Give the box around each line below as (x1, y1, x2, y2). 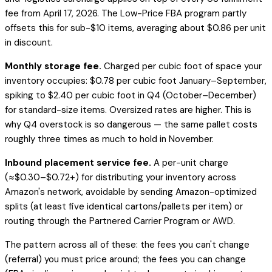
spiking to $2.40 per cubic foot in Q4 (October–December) (5, 89, 256, 102)
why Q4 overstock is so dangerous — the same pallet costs (5, 118, 257, 131)
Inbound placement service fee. (5, 157, 151, 169)
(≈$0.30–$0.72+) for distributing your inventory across (5, 171, 236, 184)
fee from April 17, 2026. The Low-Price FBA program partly (5, 7, 246, 20)
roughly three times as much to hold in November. (5, 133, 214, 146)
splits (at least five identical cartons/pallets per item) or (5, 200, 243, 213)
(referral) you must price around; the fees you (5, 253, 197, 266)
